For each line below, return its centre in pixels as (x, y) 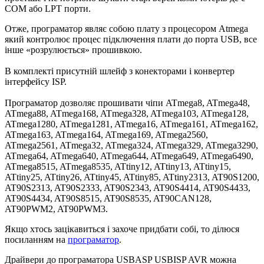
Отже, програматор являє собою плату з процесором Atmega (126, 29)
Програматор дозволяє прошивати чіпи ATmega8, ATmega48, (127, 103)
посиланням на (36, 240)
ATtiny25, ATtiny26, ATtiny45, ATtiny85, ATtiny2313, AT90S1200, (132, 177)
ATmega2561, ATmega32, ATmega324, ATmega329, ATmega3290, (131, 146)
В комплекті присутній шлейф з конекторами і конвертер (120, 71)
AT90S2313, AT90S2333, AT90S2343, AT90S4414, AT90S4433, (128, 188)
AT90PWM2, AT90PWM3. (56, 209)
